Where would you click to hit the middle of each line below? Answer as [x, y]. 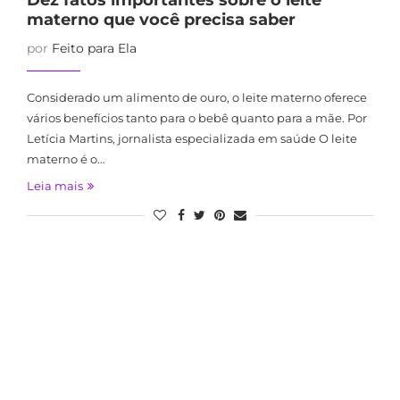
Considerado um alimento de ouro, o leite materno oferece [196, 97]
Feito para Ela [94, 48]
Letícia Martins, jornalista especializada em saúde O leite [192, 138]
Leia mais [54, 186]
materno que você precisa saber [161, 20]
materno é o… [65, 159]
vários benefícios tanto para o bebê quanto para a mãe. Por [196, 118]
